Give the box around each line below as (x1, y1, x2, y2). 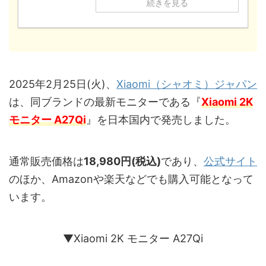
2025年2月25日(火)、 (9, 78, 116, 91)
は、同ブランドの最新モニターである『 (9, 96, 201, 109)
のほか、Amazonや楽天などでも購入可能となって (9, 173, 254, 186)
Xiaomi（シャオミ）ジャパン (116, 78, 257, 91)
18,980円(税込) (84, 155, 161, 168)
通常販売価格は (9, 155, 84, 168)
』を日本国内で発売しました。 (86, 113, 236, 126)
